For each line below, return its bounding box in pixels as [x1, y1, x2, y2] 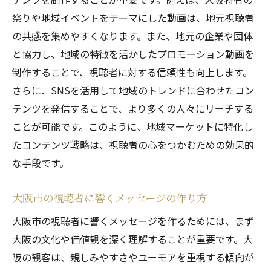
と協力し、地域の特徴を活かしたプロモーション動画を [12, 47, 254, 61]
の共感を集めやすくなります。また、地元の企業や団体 [12, 28, 253, 43]
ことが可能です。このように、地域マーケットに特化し [12, 119, 253, 134]
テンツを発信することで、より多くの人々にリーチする [12, 101, 253, 116]
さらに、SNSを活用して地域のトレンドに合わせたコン [12, 83, 254, 97]
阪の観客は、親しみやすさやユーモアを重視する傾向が [12, 250, 254, 264]
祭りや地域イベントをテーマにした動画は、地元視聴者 [12, 10, 254, 25]
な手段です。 [12, 155, 69, 170]
